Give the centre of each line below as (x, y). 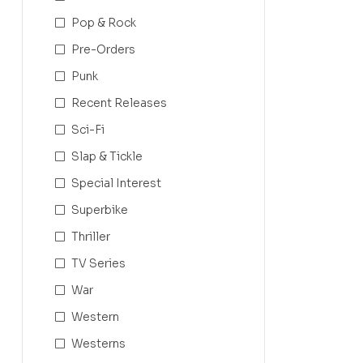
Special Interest (116, 183)
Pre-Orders (103, 49)
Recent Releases (119, 102)
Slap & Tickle (107, 156)
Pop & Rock (104, 22)
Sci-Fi (88, 129)
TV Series (98, 263)
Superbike (100, 209)
